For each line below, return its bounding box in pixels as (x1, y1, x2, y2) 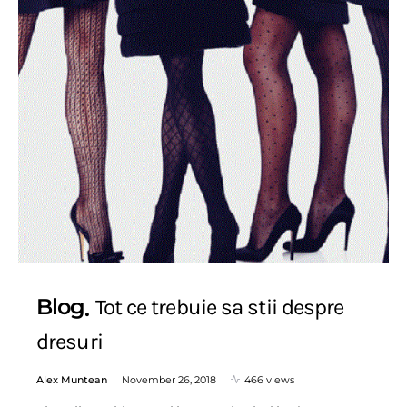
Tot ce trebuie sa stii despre (94, 294, 344, 320)
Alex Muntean (36, 372, 107, 386)
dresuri (36, 328, 103, 354)
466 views (244, 372, 294, 386)
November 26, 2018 (122, 372, 216, 386)
